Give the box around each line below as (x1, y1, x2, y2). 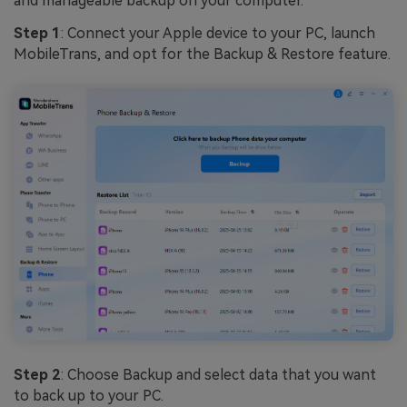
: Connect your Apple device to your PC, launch (61, 24, 375, 42)
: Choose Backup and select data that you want (61, 366, 376, 384)
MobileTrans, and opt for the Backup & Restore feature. (14, 45, 391, 63)
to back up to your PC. (14, 387, 164, 405)
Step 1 (14, 24, 61, 42)
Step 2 (14, 366, 61, 384)
